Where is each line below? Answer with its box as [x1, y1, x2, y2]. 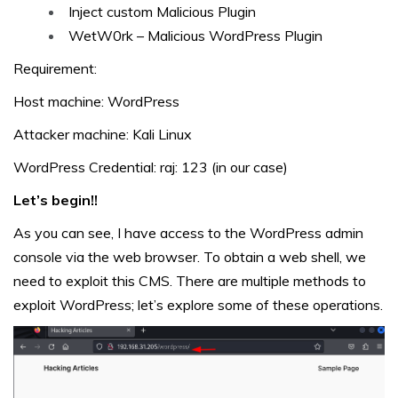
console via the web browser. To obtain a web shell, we [13, 248, 366, 267]
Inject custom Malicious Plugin [68, 3, 256, 21]
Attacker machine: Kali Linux [13, 125, 192, 144]
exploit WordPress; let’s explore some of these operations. [13, 296, 383, 314]
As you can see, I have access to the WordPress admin [13, 224, 363, 243]
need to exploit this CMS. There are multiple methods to [13, 272, 366, 291]
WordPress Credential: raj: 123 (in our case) [13, 158, 288, 177]
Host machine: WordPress [13, 92, 179, 111]
